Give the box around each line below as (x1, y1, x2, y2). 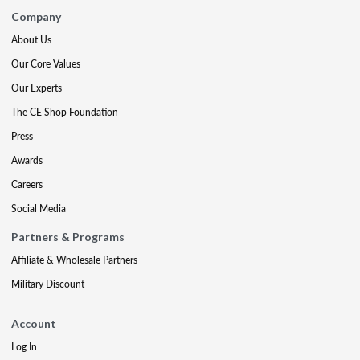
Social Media (11, 201, 66, 215)
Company (11, 9, 61, 23)
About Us (11, 32, 51, 47)
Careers (11, 177, 43, 191)
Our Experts (11, 80, 62, 95)
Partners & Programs (11, 229, 125, 243)
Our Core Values (11, 56, 80, 71)
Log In (11, 339, 37, 354)
